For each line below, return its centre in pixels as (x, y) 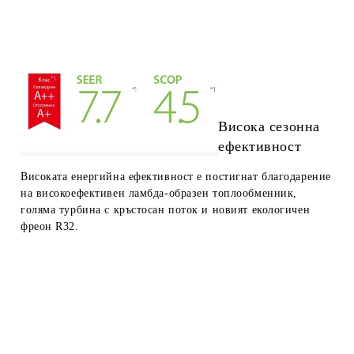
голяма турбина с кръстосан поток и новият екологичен (166, 209)
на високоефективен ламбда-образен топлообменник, (159, 193)
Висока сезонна (269, 126)
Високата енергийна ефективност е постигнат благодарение (176, 176)
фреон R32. (50, 226)
